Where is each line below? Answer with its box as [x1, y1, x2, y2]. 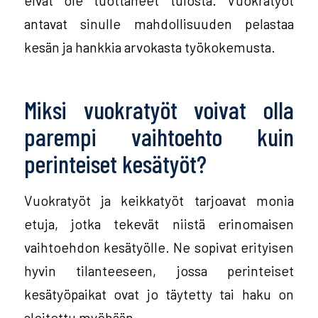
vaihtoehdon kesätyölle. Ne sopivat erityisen [23, 238, 295, 256]
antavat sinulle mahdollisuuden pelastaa [23, 14, 295, 32]
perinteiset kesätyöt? [23, 148, 207, 179]
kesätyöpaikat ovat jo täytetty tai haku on [23, 285, 295, 303]
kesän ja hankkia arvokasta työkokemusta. [23, 38, 275, 55]
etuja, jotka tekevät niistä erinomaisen [23, 215, 295, 233]
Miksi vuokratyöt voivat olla [23, 94, 295, 125]
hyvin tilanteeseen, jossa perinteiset [23, 262, 295, 280]
